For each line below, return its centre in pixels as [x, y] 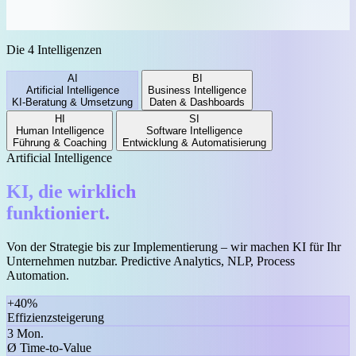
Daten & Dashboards [197, 102]
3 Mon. [25, 333]
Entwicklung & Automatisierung [194, 142]
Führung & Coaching [60, 142]
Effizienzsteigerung [56, 317]
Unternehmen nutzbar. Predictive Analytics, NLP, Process [151, 261]
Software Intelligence [194, 130]
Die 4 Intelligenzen [54, 49]
